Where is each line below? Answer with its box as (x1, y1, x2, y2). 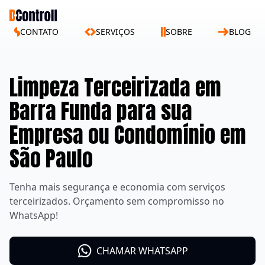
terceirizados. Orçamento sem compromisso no (9, 195, 224, 208)
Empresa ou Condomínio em (9, 119, 246, 151)
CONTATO (20, 26, 59, 37)
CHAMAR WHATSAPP (96, 244, 188, 257)
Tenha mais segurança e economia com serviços (9, 180, 225, 193)
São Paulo (9, 143, 93, 174)
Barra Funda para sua (9, 95, 192, 127)
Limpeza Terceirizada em (9, 72, 221, 104)
